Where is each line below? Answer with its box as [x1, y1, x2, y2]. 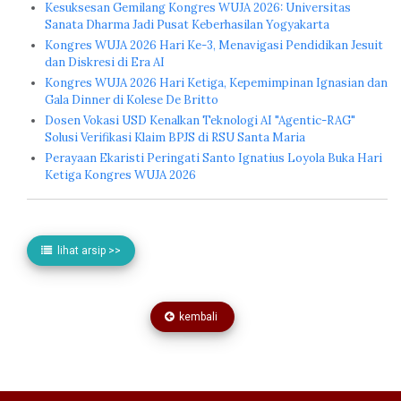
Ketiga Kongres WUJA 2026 [45, 166, 196, 183]
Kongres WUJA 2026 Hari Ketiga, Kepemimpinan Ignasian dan [45, 74, 388, 90]
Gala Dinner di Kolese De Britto [45, 91, 218, 107]
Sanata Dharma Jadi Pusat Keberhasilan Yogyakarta [45, 16, 329, 32]
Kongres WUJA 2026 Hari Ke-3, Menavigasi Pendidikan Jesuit [45, 37, 383, 53]
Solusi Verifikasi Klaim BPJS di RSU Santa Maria [45, 129, 305, 145]
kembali [174, 310, 220, 323]
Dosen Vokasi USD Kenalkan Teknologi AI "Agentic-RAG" [45, 112, 355, 128]
